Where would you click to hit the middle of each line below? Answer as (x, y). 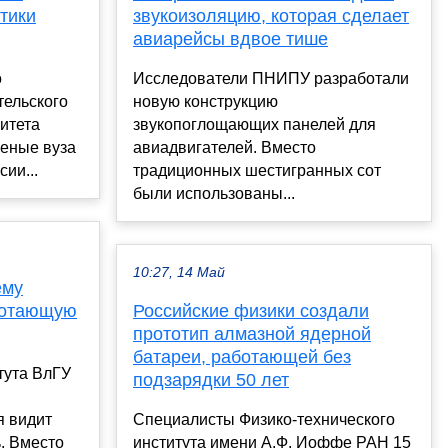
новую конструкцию (205, 102)
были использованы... (214, 194)
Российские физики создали (251, 311)
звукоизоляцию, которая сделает (271, 16)
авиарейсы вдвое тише (230, 39)
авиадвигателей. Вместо (224, 148)
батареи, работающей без (242, 357)
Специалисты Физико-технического (264, 420)
